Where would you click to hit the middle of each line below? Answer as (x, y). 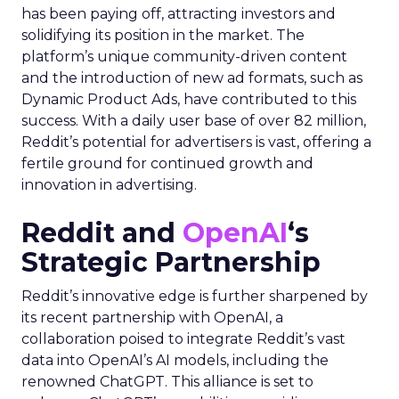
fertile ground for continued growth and (167, 163)
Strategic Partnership (171, 262)
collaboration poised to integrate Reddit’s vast (183, 339)
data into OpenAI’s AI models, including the (175, 360)
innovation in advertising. (109, 185)
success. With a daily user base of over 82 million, (194, 121)
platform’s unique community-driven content (184, 57)
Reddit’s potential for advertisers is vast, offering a (196, 142)
